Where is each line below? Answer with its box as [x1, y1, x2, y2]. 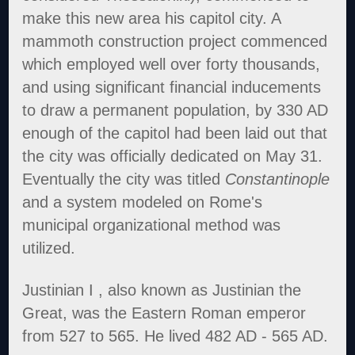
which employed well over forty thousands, [22, 55, 321, 73]
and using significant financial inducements [22, 78, 322, 96]
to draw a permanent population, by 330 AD [22, 101, 329, 119]
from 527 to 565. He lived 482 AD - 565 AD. [22, 326, 329, 345]
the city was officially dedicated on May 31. [22, 147, 323, 165]
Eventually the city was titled [22, 170, 226, 188]
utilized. [22, 239, 76, 257]
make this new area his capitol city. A [22, 9, 281, 27]
